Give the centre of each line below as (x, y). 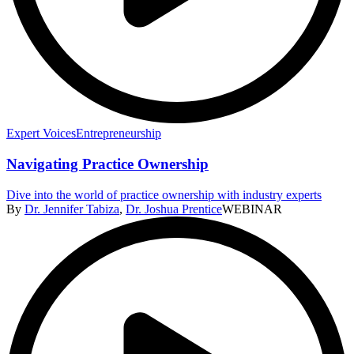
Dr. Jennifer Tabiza (72, 209)
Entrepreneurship (119, 134)
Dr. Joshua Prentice (174, 209)
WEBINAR (252, 209)
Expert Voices (41, 134)
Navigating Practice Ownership (107, 164)
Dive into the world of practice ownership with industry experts (164, 194)
